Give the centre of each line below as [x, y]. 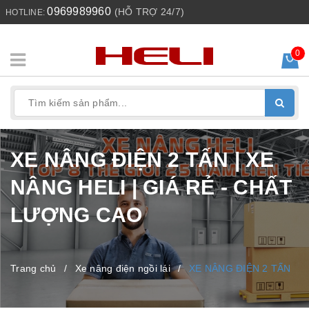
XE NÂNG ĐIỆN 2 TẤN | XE [142, 160]
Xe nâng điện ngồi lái [122, 269]
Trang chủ [33, 269]
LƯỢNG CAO [77, 215]
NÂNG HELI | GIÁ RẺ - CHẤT [151, 188]
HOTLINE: [27, 12]
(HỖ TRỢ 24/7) [149, 12]
